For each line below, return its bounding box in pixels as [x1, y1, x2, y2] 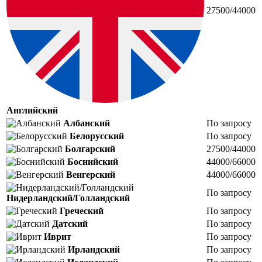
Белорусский [70, 130, 124, 141]
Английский [6, 105, 58, 115]
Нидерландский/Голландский [6, 192, 130, 203]
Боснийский [67, 156, 118, 167]
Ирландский [68, 244, 120, 254]
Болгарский [65, 143, 115, 154]
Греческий [60, 205, 104, 216]
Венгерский [66, 169, 115, 180]
